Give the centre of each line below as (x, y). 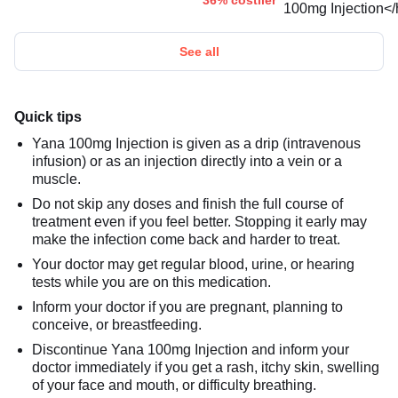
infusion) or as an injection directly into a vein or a (187, 161)
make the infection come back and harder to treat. (186, 239)
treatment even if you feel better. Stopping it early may (199, 221)
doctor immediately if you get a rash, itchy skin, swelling (206, 367)
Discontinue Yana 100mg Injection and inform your (191, 349)
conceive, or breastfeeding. (117, 324)
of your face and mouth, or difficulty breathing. (174, 385)
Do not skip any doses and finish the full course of (187, 203)
